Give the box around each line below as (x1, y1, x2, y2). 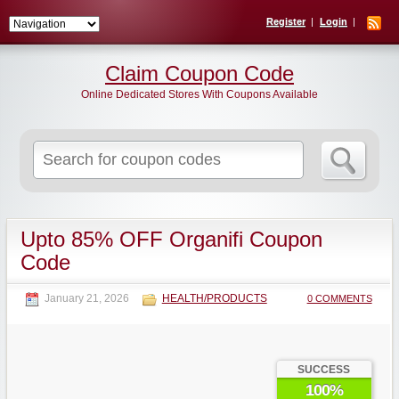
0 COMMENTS (306, 293, 372, 304)
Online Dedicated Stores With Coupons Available (81, 88, 318, 101)
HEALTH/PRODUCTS (161, 292, 267, 305)
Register (266, 16, 305, 27)
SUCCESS (297, 363, 351, 376)
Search (167, 142, 202, 155)
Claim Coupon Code (105, 61, 294, 85)
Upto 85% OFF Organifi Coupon (20, 227, 322, 251)
